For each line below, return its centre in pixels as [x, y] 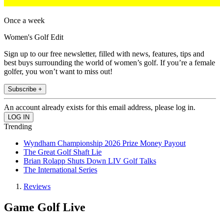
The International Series [60, 170]
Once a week [24, 21]
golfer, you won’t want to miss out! [58, 72]
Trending [18, 127]
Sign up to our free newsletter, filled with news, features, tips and [104, 54]
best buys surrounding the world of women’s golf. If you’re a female [110, 63]
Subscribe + [25, 89]
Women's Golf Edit [34, 37]
